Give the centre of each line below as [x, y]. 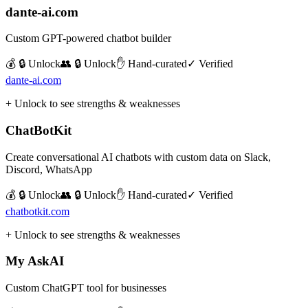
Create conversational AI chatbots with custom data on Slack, [138, 157]
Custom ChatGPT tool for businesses [86, 288]
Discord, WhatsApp [49, 169]
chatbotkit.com [37, 211]
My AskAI [35, 261]
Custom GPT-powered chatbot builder [88, 38]
